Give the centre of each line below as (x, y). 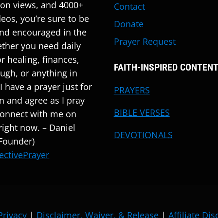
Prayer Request (145, 41)
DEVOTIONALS (143, 135)
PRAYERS (132, 90)
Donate (128, 24)
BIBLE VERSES (142, 113)
